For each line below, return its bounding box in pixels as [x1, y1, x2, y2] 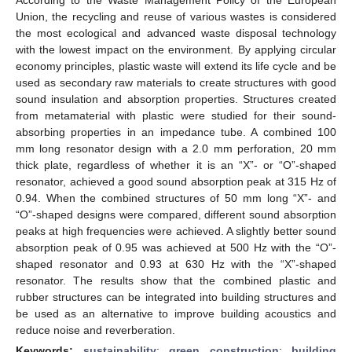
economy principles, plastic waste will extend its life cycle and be [16, 59, 336, 72]
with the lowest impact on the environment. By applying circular [16, 42, 336, 56]
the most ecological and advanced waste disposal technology [16, 26, 336, 39]
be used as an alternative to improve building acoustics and [16, 306, 336, 320]
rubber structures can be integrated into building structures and [16, 290, 336, 303]
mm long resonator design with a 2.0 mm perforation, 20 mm [16, 141, 336, 155]
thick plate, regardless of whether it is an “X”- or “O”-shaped [16, 158, 336, 171]
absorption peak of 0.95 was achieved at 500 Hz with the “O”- [16, 240, 336, 254]
